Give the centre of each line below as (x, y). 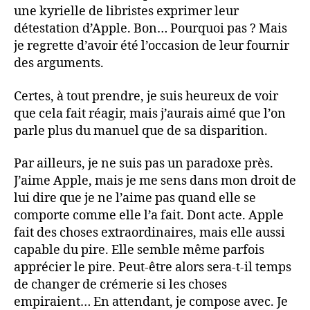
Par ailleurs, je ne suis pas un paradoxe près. (144, 164)
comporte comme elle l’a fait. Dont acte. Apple (149, 216)
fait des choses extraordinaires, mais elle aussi (149, 233)
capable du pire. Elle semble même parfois (139, 250)
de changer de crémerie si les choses (120, 285)
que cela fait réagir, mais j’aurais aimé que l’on (150, 113)
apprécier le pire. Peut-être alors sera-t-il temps (153, 267)
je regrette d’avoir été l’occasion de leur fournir (152, 46)
